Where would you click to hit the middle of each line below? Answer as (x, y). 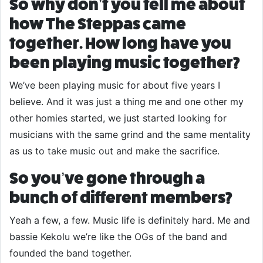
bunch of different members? (121, 198)
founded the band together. (70, 253)
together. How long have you (120, 43)
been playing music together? (125, 63)
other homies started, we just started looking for (118, 118)
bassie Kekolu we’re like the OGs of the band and (118, 237)
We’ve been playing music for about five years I (115, 85)
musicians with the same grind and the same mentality (130, 134)
